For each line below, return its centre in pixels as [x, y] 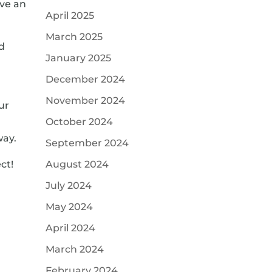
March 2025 [74, 37]
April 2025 [70, 15]
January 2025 [78, 58]
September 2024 [87, 143]
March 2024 [74, 249]
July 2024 [68, 185]
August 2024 [77, 164]
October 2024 [79, 122]
